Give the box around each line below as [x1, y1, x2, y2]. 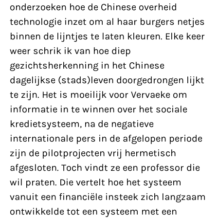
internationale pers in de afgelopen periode [10, 133, 202, 144]
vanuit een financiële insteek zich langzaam [10, 191, 206, 202]
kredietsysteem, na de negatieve [10, 118, 154, 129]
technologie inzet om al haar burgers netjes [10, 16, 205, 27]
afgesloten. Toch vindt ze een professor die [10, 162, 200, 173]
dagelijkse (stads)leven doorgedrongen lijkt [10, 74, 204, 86]
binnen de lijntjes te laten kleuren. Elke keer [10, 31, 205, 42]
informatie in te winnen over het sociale [10, 104, 187, 115]
